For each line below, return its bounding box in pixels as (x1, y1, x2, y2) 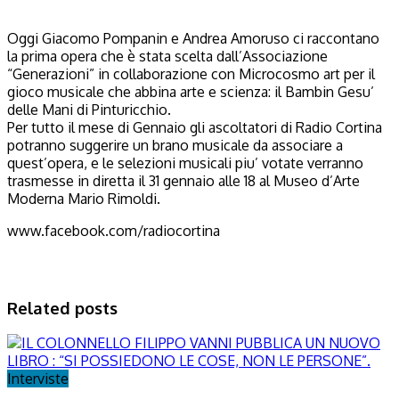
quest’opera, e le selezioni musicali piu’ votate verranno (7, 153, 363, 172)
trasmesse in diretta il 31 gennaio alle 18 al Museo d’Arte (7, 171, 360, 190)
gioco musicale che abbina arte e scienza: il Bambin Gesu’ (7, 82, 374, 101)
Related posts (7, 297, 118, 318)
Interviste (7, 370, 69, 388)
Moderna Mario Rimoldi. (7, 189, 160, 208)
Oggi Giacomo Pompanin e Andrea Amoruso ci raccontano (7, 28, 379, 47)
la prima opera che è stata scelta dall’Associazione (7, 46, 328, 65)
